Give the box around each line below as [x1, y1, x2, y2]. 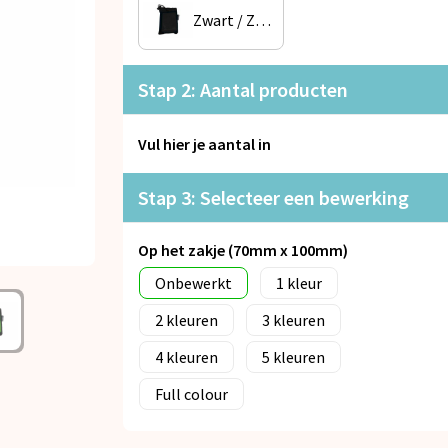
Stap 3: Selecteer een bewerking [138, 184, 409, 210]
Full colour [155, 383, 228, 404]
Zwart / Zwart [255, 9, 271, 30]
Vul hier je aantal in [138, 133, 271, 154]
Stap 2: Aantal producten [138, 76, 348, 102]
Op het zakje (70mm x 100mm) [138, 239, 348, 260]
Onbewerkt [155, 272, 232, 293]
